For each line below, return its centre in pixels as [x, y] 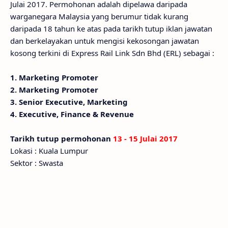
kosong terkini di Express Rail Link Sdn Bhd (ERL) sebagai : [112, 53]
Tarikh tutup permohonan [62, 138]
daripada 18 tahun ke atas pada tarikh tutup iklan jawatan [111, 28]
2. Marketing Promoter [54, 90]
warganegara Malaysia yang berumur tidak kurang [99, 16]
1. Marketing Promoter [54, 77]
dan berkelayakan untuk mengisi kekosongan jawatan [105, 41]
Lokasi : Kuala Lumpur [49, 151]
